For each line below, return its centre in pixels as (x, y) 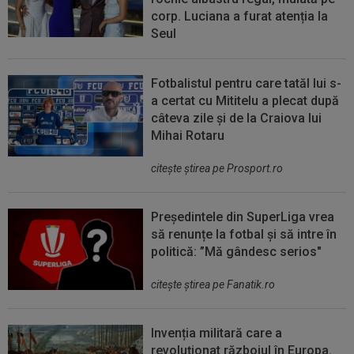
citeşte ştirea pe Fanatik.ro (213, 284)
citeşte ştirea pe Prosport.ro (217, 168)
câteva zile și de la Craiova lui (237, 118)
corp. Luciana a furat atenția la (240, 16)
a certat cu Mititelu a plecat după (245, 100)
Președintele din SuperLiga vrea (243, 217)
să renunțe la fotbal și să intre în (244, 234)
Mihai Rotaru (188, 135)
